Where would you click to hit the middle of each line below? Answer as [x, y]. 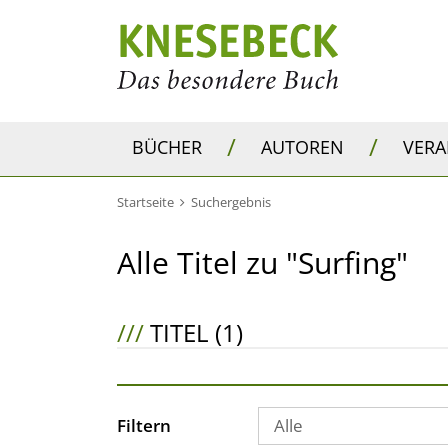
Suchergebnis [231, 202]
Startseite [145, 202]
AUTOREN [302, 146]
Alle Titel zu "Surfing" [262, 262]
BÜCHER [167, 146]
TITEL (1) [193, 332]
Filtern [144, 425]
